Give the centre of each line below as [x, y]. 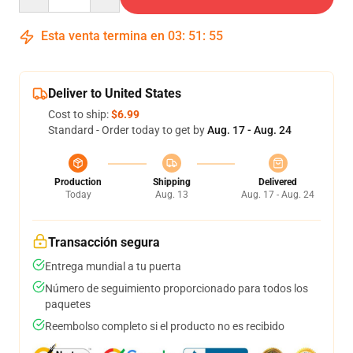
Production [78, 182]
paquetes [68, 304]
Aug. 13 [171, 195]
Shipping [171, 182]
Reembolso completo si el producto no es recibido [165, 326]
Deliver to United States [115, 93]
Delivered [278, 182]
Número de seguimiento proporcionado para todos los [176, 288]
